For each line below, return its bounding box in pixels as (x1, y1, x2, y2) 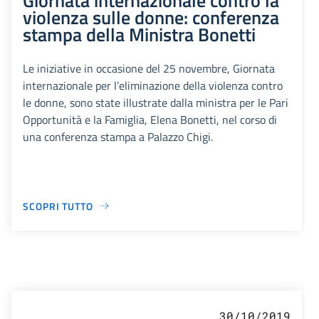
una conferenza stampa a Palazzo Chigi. (23, 127, 213, 145)
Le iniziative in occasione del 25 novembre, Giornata (23, 59, 275, 77)
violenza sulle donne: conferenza (23, 2, 279, 31)
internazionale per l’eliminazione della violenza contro (23, 76, 283, 94)
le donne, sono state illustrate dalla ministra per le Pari (23, 93, 288, 111)
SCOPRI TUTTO (23, 198, 93, 214)
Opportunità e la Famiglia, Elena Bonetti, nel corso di (23, 110, 277, 128)
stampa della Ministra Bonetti (23, 19, 256, 48)
